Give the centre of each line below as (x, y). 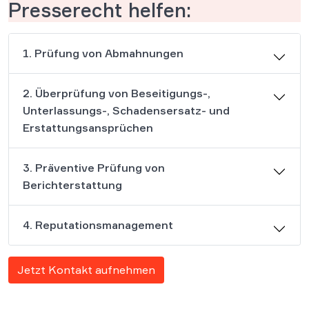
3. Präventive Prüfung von (94, 168)
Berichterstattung (72, 185)
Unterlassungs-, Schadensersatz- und (126, 110)
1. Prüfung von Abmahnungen (103, 53)
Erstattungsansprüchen (88, 128)
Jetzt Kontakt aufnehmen (86, 270)
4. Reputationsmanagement (98, 225)
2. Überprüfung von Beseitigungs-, (117, 93)
